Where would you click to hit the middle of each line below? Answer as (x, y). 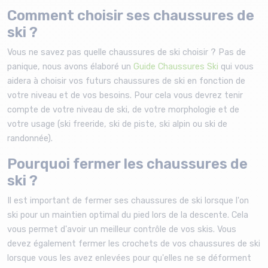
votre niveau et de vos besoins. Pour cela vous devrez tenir (125, 95)
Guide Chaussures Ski (176, 66)
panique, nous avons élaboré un (70, 66)
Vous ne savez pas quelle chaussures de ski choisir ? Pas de (127, 52)
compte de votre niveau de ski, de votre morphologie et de (123, 109)
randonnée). (30, 138)
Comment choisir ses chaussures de (131, 15)
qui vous (236, 66)
